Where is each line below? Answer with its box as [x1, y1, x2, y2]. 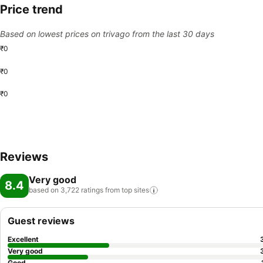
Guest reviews [8, 215, 75, 227]
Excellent [8, 235, 39, 244]
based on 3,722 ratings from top [29, 186, 132, 194]
